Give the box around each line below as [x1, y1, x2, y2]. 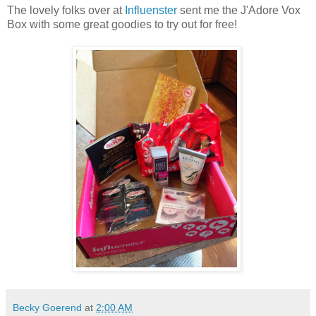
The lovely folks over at [7, 4, 125, 17]
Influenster [125, 4, 177, 17]
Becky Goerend [13, 302, 82, 314]
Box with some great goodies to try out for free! [7, 18, 237, 31]
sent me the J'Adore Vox [177, 4, 300, 17]
